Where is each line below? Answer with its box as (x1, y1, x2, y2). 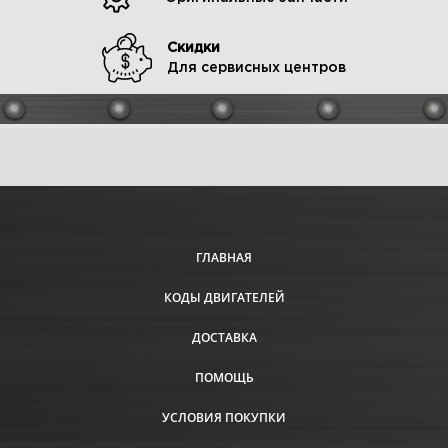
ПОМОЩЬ (194, 368, 254, 386)
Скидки (167, 42, 220, 55)
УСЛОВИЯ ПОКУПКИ (162, 408, 286, 426)
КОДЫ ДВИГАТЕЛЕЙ (163, 288, 285, 306)
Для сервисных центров (167, 62, 346, 75)
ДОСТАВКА (191, 328, 257, 346)
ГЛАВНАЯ (196, 248, 252, 266)
